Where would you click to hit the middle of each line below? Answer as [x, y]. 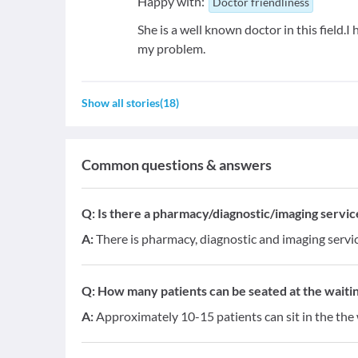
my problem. [172, 49]
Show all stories [121, 103]
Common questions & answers [177, 165]
